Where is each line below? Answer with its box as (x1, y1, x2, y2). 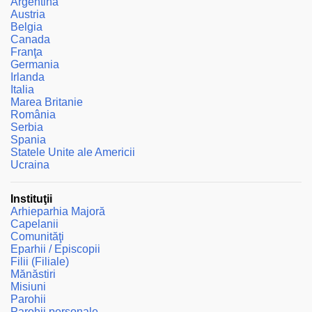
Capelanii (10, 217, 58, 230)
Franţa (10, 45, 42, 58)
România (10, 108, 56, 120)
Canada (10, 33, 50, 45)
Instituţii (10, 192, 52, 205)
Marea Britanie (10, 95, 83, 108)
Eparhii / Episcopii (10, 242, 100, 255)
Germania (10, 58, 59, 70)
